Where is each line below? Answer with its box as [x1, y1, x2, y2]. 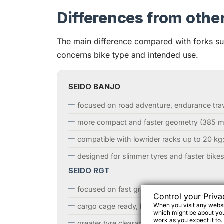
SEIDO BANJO [68, 82, 120, 92]
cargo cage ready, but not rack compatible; [77, 202, 223, 211]
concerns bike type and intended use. [57, 50, 198, 60]
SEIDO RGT [68, 166, 110, 176]
